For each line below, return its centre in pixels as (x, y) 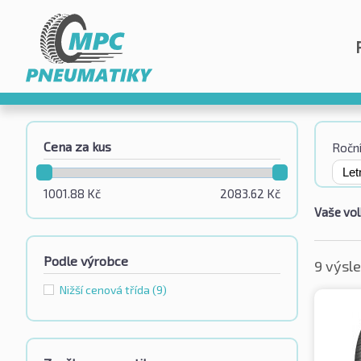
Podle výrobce (86, 261)
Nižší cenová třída (106, 290)
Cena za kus (77, 146)
